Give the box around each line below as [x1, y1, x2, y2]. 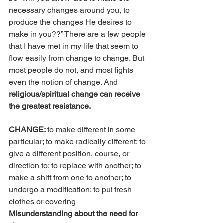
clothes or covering [9, 197, 76, 207]
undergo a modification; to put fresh [9, 185, 134, 195]
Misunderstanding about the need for [9, 209, 140, 219]
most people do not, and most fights [9, 65, 135, 75]
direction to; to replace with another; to [9, 161, 143, 171]
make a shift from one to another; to [9, 173, 133, 183]
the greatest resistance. [9, 101, 91, 111]
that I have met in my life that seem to [9, 41, 140, 51]
